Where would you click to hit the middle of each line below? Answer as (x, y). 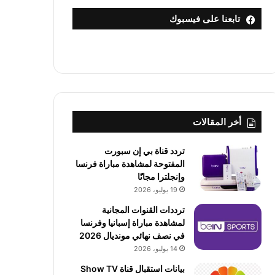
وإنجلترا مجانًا (161, 176)
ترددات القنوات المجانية (143, 210)
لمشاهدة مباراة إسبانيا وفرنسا (132, 223)
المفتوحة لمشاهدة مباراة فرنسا (130, 164)
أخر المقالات (217, 122)
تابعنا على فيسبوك (204, 19)
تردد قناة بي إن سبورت (144, 151)
